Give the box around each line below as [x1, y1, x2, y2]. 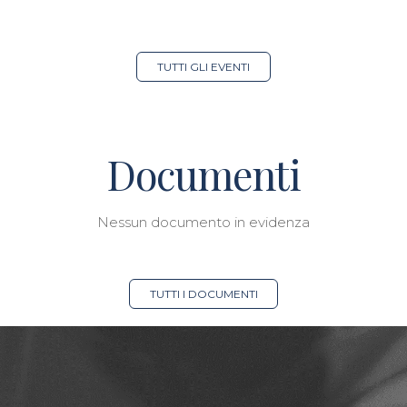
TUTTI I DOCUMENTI [149, 287, 258, 301]
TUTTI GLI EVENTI [157, 60, 250, 74]
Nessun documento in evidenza [97, 213, 310, 231]
